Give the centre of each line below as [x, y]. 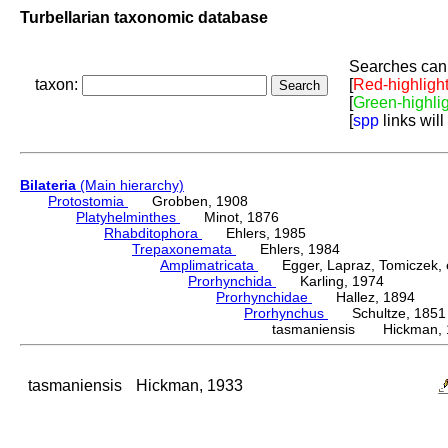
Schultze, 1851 [387, 313]
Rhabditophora [153, 233]
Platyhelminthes [128, 217]
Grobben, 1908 [188, 201]
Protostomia [88, 201]
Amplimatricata [209, 265]
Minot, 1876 [229, 217]
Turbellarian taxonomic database [144, 17]
